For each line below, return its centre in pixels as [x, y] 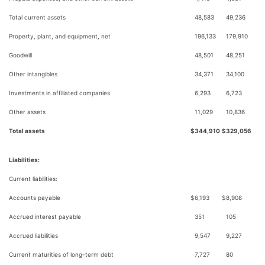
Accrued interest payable [45, 216]
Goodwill [20, 55]
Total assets [27, 131]
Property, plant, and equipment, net [60, 36]
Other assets [27, 112]
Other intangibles [33, 74]
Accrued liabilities [33, 235]
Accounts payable [35, 198]
